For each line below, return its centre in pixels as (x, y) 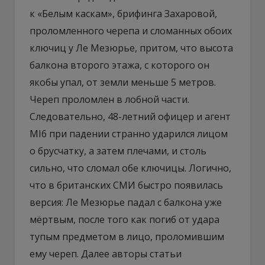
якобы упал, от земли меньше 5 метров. (123, 82)
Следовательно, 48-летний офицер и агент (130, 116)
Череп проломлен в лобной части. (109, 99)
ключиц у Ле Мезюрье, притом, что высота (131, 48)
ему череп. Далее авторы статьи (106, 253)
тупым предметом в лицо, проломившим (127, 236)
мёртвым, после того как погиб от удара (125, 219)
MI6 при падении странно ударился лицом (129, 133)
